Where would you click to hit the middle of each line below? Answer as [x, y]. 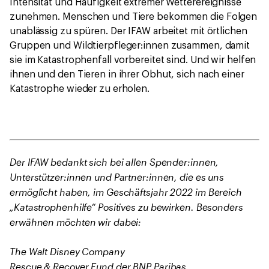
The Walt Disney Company [67, 252]
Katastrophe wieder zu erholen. [80, 89]
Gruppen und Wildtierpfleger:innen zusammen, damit [130, 46]
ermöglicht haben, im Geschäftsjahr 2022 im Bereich [126, 192]
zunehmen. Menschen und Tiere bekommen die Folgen [134, 17]
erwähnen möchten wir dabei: [76, 222]
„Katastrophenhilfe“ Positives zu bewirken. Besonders [126, 207]
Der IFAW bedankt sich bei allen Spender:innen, [114, 162]
